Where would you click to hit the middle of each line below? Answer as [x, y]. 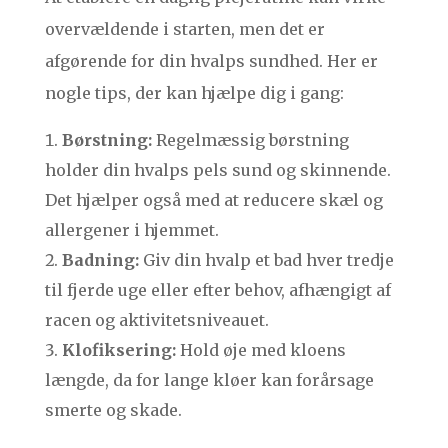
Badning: [100, 260]
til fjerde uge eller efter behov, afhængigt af [217, 290]
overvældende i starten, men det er [184, 29]
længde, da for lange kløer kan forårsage [209, 380]
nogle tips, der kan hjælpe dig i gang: [194, 93]
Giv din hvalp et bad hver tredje [266, 260]
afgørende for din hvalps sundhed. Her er [211, 61]
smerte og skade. [113, 410]
